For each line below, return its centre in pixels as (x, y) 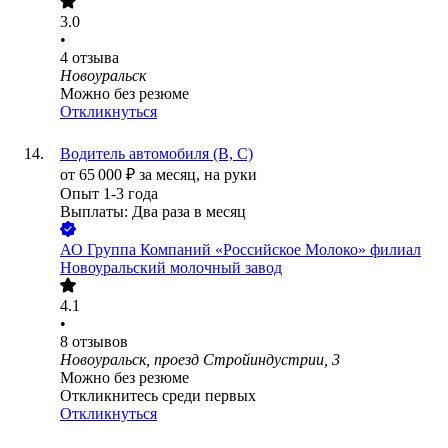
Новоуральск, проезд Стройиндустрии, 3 (200, 360)
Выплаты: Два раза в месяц (153, 212)
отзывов (100, 342)
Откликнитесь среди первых (158, 396)
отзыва (95, 58)
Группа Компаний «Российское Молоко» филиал (254, 250)
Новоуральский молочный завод (171, 268)
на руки (230, 175)
